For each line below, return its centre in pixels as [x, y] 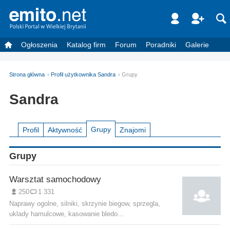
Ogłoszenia [39, 44]
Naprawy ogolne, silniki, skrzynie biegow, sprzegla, [85, 204]
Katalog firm [86, 44]
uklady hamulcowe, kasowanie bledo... [66, 214]
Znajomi [133, 130]
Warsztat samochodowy [55, 179]
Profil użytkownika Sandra [83, 74]
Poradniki [161, 44]
